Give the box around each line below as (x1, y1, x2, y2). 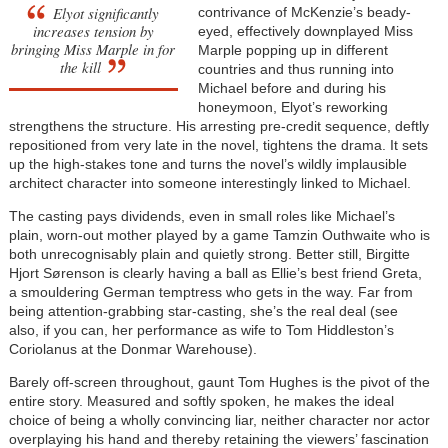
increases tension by (32, 20, 154, 41)
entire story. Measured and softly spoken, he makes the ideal (8, 392, 394, 409)
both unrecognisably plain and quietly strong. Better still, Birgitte (8, 245, 410, 262)
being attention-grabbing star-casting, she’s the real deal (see (8, 302, 398, 319)
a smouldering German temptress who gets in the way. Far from (8, 283, 413, 300)
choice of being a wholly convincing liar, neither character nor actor (8, 411, 430, 428)
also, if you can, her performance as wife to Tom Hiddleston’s (8, 321, 394, 338)
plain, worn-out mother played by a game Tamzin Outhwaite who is (8, 226, 430, 243)
